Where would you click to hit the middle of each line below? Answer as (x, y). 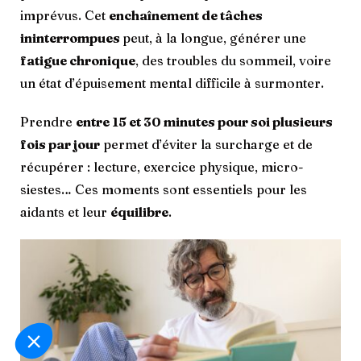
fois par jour (60, 145)
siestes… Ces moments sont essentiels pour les (164, 190)
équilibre (139, 212)
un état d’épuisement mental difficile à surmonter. (172, 83)
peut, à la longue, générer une (214, 38)
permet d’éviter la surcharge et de (206, 145)
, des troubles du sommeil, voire (233, 61)
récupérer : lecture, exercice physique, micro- (162, 167)
